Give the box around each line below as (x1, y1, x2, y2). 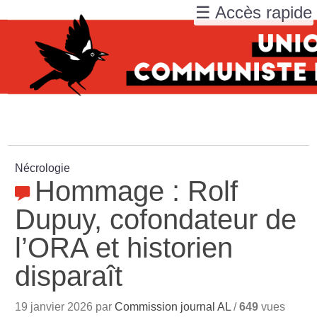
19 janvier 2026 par (15, 301, 115, 313)
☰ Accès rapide (195, 3, 312, 22)
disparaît (15, 260, 123, 292)
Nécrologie (15, 162, 71, 174)
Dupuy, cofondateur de (15, 204, 297, 235)
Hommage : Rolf (35, 175, 238, 207)
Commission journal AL (115, 301, 231, 313)
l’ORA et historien (15, 232, 234, 263)
